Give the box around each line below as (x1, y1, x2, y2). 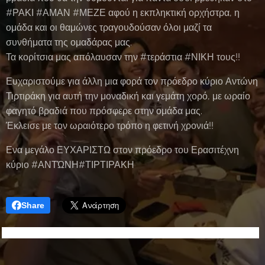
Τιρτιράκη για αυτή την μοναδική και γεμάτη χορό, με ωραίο (6, 91, 250, 102)
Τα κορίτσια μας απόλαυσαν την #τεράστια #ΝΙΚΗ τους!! (6, 51, 240, 63)
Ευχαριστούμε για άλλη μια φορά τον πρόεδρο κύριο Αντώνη (6, 76, 258, 87)
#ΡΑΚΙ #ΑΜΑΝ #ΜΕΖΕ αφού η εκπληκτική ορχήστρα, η (6, 7, 240, 18)
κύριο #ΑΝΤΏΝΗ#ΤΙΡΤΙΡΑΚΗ (6, 159, 137, 170)
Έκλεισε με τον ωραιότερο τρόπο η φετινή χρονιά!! (6, 120, 214, 131)
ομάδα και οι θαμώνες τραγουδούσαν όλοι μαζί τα (6, 22, 212, 33)
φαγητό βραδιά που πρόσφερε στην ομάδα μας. (6, 105, 202, 117)
